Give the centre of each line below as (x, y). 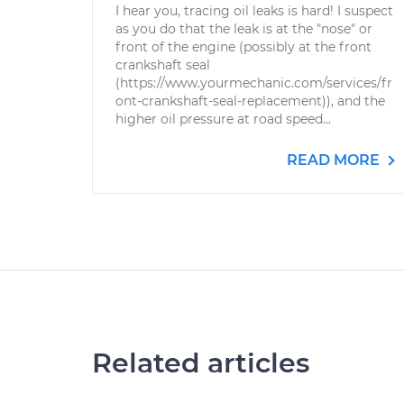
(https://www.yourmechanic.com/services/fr (254, 83)
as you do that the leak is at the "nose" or (244, 29)
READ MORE (335, 160)
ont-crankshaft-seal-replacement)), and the (250, 101)
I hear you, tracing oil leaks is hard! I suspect (254, 11)
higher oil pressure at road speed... (223, 119)
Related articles (201, 363)
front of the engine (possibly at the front (243, 47)
